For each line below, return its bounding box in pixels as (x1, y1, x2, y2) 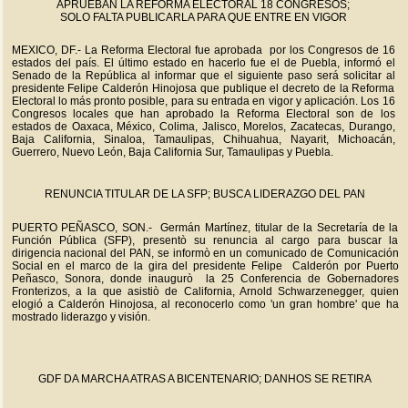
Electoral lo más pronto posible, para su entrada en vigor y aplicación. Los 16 (11, 95, 395, 107)
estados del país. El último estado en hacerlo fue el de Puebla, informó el (11, 56, 395, 69)
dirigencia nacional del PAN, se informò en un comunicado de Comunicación (11, 247, 399, 260)
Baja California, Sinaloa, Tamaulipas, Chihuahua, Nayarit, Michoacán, (11, 133, 395, 146)
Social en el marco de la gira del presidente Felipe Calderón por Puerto (11, 260, 399, 272)
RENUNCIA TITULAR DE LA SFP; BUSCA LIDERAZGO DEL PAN (45, 188, 365, 200)
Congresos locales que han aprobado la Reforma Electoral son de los (11, 107, 395, 120)
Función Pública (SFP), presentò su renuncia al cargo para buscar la (11, 234, 399, 247)
